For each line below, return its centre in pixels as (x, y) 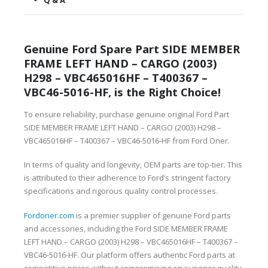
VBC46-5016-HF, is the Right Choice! (122, 92)
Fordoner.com (49, 215)
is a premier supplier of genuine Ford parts (153, 215)
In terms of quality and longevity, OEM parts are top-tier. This (133, 165)
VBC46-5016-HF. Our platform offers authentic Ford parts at (130, 255)
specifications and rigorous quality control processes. (121, 191)
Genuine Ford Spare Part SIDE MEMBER (132, 48)
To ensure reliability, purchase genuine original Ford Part (127, 114)
